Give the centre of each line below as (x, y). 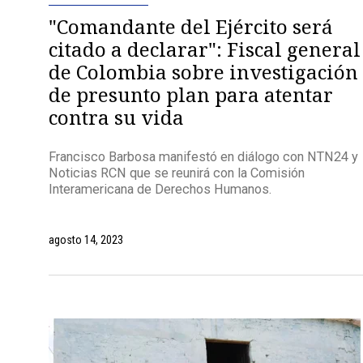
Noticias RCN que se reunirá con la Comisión (176, 173)
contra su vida (116, 117)
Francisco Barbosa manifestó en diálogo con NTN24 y (203, 157)
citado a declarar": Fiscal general (204, 49)
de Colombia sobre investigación (203, 71)
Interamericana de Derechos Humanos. (160, 190)
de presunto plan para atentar (190, 94)
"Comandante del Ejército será (190, 26)
